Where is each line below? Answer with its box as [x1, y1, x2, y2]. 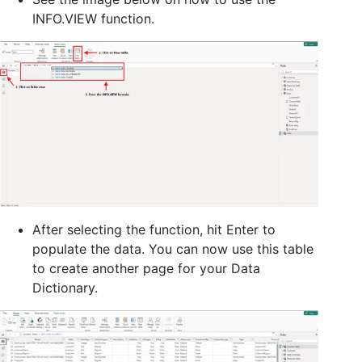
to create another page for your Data [32, 260, 260, 277]
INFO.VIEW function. [32, 11, 154, 27]
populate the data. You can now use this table [32, 241, 314, 258]
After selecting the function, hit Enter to [32, 221, 276, 238]
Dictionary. [32, 280, 98, 297]
